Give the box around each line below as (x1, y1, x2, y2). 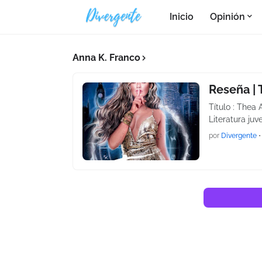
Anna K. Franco (73, 52, 140, 63)
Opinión (210, 11, 246, 22)
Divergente (221, 132, 257, 140)
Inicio (170, 11, 194, 22)
